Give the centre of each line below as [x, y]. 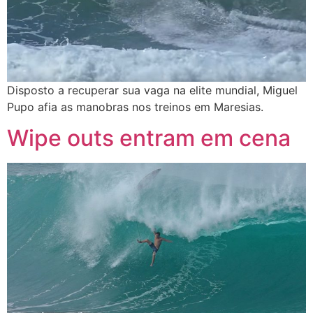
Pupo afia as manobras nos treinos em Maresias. [135, 107]
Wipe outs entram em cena [149, 138]
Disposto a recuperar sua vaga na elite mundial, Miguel [152, 90]
